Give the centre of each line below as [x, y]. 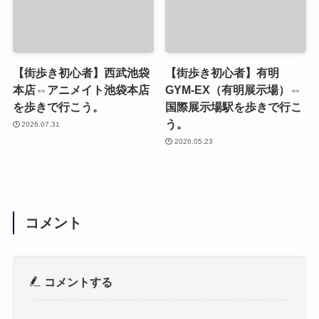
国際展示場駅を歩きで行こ [234, 107]
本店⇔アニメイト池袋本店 [81, 90]
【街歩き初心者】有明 [223, 73]
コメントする [77, 282]
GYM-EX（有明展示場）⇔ [234, 90]
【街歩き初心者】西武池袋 [81, 73]
